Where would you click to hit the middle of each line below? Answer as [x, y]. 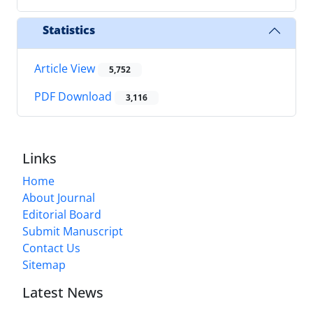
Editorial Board [62, 215]
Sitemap [44, 265]
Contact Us [51, 248]
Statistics [69, 30]
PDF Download [74, 97]
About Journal [59, 198]
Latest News [63, 293]
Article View [66, 68]
